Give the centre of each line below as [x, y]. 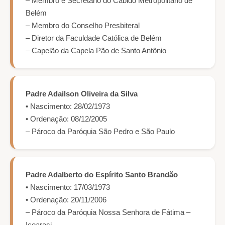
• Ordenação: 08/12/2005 [66, 119]
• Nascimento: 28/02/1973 [68, 106]
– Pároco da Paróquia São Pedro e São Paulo [100, 132]
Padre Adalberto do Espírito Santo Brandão [102, 175]
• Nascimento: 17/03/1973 [68, 187]
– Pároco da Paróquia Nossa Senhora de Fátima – [108, 212]
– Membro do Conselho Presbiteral [83, 26]
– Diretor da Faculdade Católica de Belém [94, 38]
